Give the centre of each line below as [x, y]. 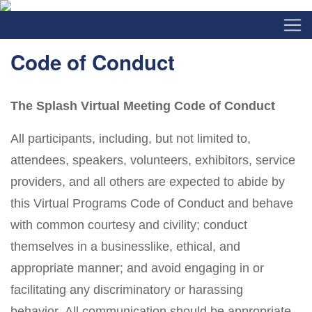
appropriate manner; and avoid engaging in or [137, 268]
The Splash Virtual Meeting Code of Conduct [143, 106]
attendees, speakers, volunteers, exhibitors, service [153, 160]
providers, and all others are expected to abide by [148, 181]
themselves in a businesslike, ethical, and [125, 246]
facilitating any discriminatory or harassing [127, 289]
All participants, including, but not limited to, [131, 138]
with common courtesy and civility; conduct [129, 225]
